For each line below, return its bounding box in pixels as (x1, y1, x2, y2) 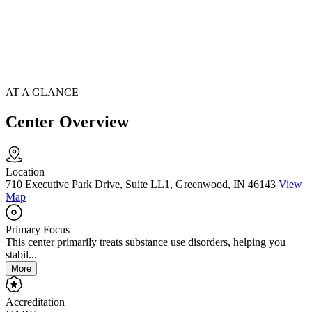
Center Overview (6, 113, 129, 132)
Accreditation (6, 296, 65, 309)
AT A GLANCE (6, 86, 79, 99)
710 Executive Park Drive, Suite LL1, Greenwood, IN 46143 (6, 178, 276, 191)
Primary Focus (6, 224, 70, 236)
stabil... (6, 249, 37, 261)
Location (6, 166, 45, 178)
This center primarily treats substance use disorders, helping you (6, 236, 286, 249)
